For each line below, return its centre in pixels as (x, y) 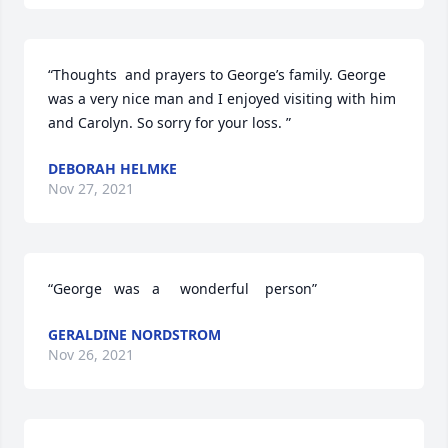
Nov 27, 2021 (91, 188)
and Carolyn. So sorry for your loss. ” (169, 122)
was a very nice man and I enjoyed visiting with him (222, 98)
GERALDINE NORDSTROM (134, 334)
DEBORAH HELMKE (112, 168)
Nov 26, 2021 (91, 354)
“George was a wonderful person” (182, 288)
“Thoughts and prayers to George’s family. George (217, 74)
